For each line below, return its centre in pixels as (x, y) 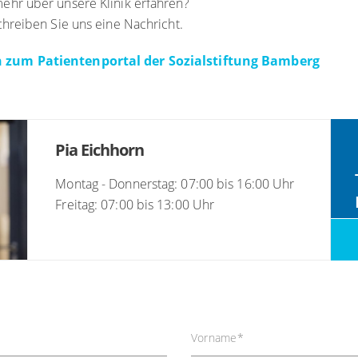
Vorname (214, 338)
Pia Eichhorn (100, 150)
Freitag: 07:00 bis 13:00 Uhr (135, 205)
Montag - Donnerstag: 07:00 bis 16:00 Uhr (175, 184)
